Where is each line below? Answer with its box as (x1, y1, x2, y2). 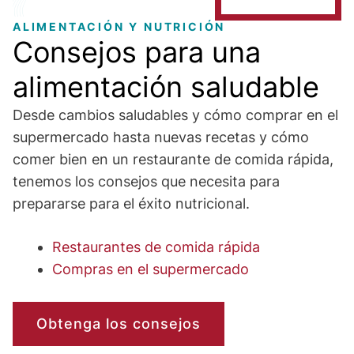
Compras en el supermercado (52, 261, 249, 277)
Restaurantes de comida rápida (52, 239, 260, 255)
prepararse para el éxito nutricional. (13, 195, 250, 212)
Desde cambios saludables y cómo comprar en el (13, 107, 338, 123)
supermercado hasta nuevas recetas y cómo (13, 129, 309, 145)
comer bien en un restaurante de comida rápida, (13, 151, 333, 168)
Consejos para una (13, 35, 261, 70)
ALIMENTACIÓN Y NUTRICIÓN (13, 20, 226, 33)
